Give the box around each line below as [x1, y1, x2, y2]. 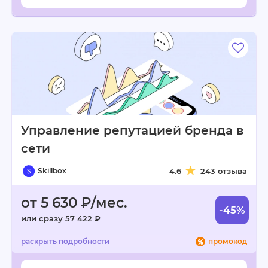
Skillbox [38, 166, 66, 175]
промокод [208, 237, 247, 246]
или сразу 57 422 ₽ [21, 214, 100, 223]
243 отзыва [200, 166, 247, 176]
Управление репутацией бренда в [21, 123, 243, 138]
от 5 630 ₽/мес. [21, 194, 127, 211]
